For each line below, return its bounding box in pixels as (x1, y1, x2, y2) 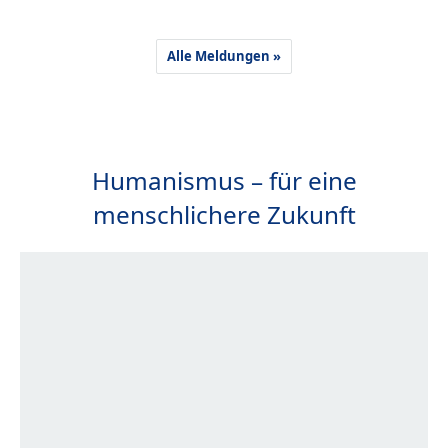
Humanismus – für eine (91, 163, 357, 197)
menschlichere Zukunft (92, 197, 356, 231)
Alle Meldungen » (167, 46, 281, 65)
